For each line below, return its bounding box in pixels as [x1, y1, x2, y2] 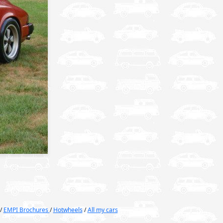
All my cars [87, 206, 118, 214]
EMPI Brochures [3, 206, 50, 214]
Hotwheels [53, 206, 83, 214]
